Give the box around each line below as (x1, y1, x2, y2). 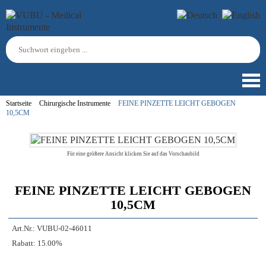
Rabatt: (12, 239, 36, 248)
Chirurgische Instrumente (39, 99, 110, 107)
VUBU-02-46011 (37, 224, 92, 233)
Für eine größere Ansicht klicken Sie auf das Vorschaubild (66, 151, 199, 157)
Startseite (6, 99, 31, 107)
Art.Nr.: (12, 224, 35, 233)
